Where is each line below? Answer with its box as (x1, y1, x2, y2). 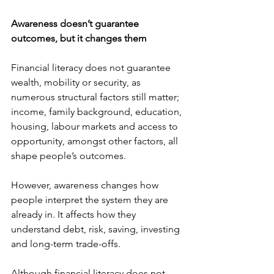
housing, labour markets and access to (11, 120, 180, 132)
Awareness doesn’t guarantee (11, 18, 141, 29)
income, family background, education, (11, 106, 184, 117)
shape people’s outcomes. (11, 150, 128, 161)
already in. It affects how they (11, 209, 138, 220)
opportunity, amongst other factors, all (11, 135, 180, 147)
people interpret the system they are (11, 194, 171, 206)
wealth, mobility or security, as (11, 76, 143, 88)
